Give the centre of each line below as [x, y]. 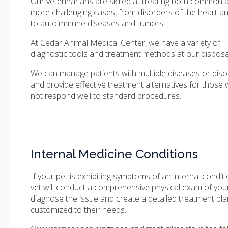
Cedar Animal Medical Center [93, 42]
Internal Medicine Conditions [114, 154]
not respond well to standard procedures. [107, 95]
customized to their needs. [79, 209]
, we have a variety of [183, 42]
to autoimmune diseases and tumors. [99, 23]
